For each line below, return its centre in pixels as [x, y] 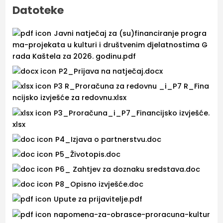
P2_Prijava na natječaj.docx [111, 71]
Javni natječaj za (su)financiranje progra [130, 33]
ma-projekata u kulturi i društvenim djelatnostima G [110, 45]
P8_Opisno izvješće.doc [100, 184]
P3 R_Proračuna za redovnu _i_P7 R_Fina [132, 86]
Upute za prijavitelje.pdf [98, 199]
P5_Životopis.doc [88, 154]
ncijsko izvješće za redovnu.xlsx [70, 98]
